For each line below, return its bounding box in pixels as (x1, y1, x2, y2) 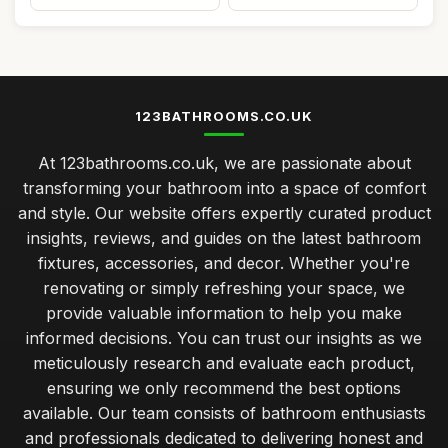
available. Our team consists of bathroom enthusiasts (22, 403, 426, 423)
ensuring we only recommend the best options (47, 378, 401, 398)
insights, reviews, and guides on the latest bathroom (27, 228, 421, 248)
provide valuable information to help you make (46, 303, 402, 323)
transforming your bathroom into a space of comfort (22, 178, 426, 198)
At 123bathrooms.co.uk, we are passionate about (37, 153, 411, 173)
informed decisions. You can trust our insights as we (26, 328, 422, 348)
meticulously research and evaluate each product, (33, 353, 415, 373)
